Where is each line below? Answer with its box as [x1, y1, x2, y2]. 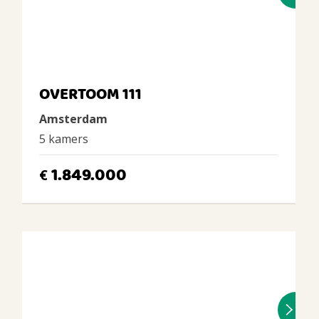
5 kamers [38, 131, 88, 147]
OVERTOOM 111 [38, 83, 142, 108]
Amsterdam [38, 111, 108, 127]
